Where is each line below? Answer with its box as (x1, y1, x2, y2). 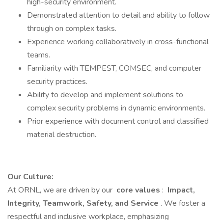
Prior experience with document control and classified (27, 116, 209, 127)
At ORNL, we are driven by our (7, 185, 114, 195)
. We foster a (161, 198, 205, 209)
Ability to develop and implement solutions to (27, 89, 183, 100)
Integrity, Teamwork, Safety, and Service (7, 198, 161, 209)
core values (114, 185, 162, 195)
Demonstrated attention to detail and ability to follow (27, 10, 210, 21)
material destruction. (27, 129, 96, 140)
